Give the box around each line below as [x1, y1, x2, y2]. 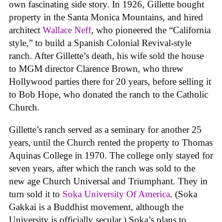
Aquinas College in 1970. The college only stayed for [9, 150, 213, 161]
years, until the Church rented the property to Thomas [9, 137, 213, 148]
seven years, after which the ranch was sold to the [9, 163, 195, 173]
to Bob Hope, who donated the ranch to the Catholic [9, 89, 208, 100]
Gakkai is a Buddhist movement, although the [9, 201, 183, 212]
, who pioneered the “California [91, 24, 211, 35]
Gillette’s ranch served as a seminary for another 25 [9, 124, 202, 135]
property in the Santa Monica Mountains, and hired [9, 11, 203, 22]
